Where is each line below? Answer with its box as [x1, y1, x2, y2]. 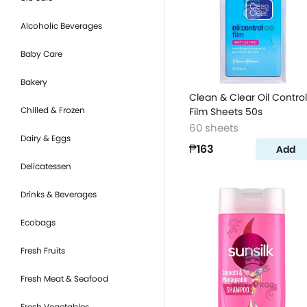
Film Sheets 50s [189, 105, 262, 119]
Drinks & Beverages [21, 188, 97, 200]
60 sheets [189, 121, 238, 135]
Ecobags [21, 217, 56, 228]
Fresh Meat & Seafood [21, 273, 108, 284]
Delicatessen [21, 160, 71, 172]
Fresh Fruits [21, 245, 65, 256]
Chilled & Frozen [21, 104, 85, 116]
